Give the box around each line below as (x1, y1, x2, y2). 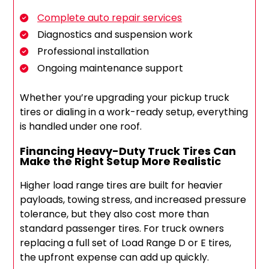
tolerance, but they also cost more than (20, 207, 210, 222)
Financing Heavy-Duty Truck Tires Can (20, 144, 237, 159)
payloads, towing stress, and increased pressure (20, 193, 247, 207)
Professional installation (37, 44, 150, 59)
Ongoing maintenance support (37, 61, 184, 76)
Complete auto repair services (37, 11, 183, 25)
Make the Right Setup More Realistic (20, 154, 222, 169)
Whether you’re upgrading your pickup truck (20, 91, 230, 105)
